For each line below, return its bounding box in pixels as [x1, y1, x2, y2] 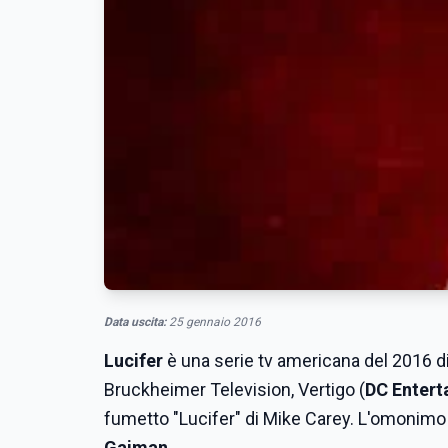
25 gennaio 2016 [166, 315, 261, 329]
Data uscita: [104, 315, 166, 329]
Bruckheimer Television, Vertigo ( [104, 379, 365, 400]
